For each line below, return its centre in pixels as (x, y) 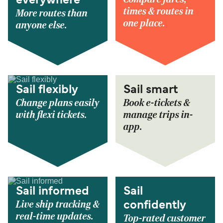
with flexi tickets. (52, 115)
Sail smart (151, 90)
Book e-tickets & (157, 103)
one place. (144, 23)
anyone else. (42, 25)
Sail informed (53, 191)
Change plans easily (58, 103)
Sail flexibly (47, 90)
